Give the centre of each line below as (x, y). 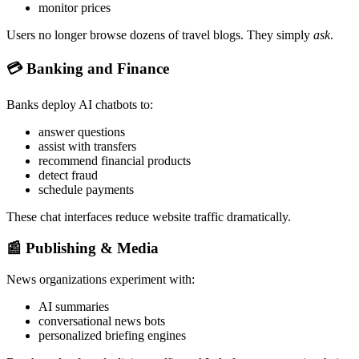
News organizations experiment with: (101, 279)
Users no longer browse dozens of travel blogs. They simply (160, 35)
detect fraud (68, 175)
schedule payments (86, 190)
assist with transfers (87, 147)
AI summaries (74, 306)
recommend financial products (115, 161)
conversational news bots (102, 321)
